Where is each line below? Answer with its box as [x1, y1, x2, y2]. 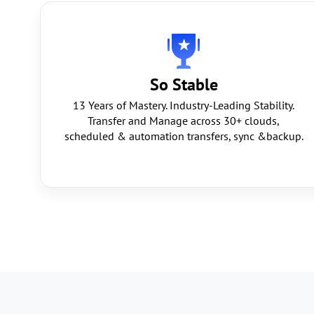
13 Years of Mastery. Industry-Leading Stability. [73, 98, 294, 112]
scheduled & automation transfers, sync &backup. [64, 129, 303, 143]
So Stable [149, 74, 218, 95]
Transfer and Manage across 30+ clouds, [88, 114, 280, 128]
